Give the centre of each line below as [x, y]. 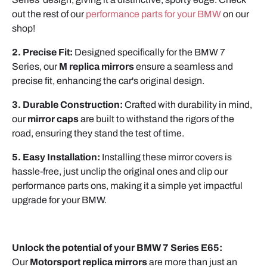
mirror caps [53, 119]
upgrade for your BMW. [59, 200]
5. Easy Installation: [56, 157]
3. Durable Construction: [67, 105]
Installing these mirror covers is [167, 157]
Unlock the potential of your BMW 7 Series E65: [117, 248]
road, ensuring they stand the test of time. [98, 133]
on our [236, 14]
